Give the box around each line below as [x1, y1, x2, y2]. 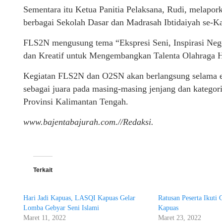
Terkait [33, 166, 53, 174]
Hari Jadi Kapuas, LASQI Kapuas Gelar [23, 194, 135, 202]
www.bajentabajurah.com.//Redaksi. [23, 117, 154, 127]
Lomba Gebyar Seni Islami [23, 204, 99, 212]
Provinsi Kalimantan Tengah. [23, 97, 128, 107]
